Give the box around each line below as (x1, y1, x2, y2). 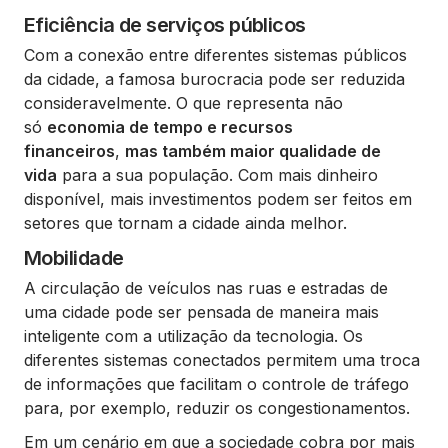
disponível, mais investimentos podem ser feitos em (24, 188, 412, 209)
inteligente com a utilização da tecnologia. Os (24, 325, 363, 346)
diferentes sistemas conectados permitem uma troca (24, 349, 420, 370)
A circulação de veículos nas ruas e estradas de (24, 277, 388, 298)
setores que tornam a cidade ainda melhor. (24, 212, 347, 233)
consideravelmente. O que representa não (24, 92, 343, 113)
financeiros (24, 140, 115, 161)
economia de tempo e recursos (47, 116, 293, 137)
